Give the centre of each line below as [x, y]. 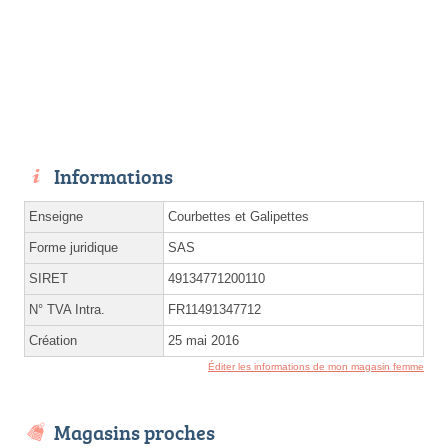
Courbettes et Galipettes [238, 217]
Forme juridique [73, 248]
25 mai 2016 [203, 341]
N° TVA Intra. [67, 310]
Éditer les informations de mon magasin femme [316, 367]
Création [53, 341]
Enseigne [56, 217]
